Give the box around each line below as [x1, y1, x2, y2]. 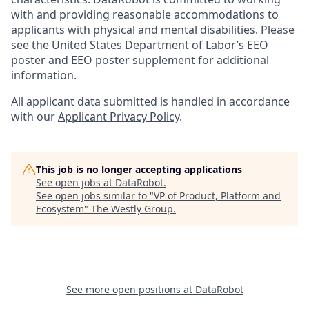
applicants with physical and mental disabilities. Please [11, 22, 295, 37]
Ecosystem [36, 202, 84, 215]
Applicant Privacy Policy [58, 109, 179, 124]
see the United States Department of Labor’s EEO [11, 37, 268, 52]
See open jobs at [36, 176, 115, 189]
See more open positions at [66, 283, 195, 296]
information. [11, 68, 77, 83]
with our [11, 109, 58, 124]
